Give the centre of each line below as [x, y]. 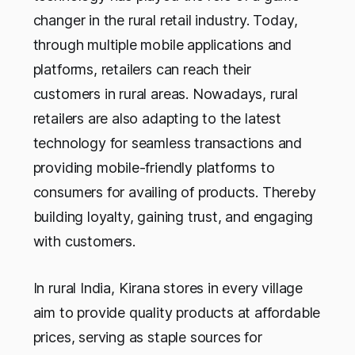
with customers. [86, 242]
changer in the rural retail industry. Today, [165, 21]
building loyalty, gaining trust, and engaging [173, 217]
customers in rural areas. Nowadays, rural [165, 94]
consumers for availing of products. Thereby [174, 193]
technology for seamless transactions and [168, 143]
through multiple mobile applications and [162, 45]
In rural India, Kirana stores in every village [168, 288]
